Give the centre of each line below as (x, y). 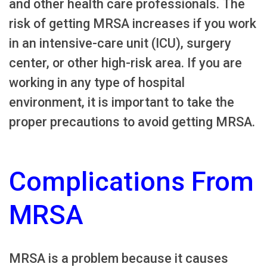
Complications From (131, 182)
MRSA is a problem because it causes (119, 258)
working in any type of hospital (97, 83)
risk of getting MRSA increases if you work (133, 24)
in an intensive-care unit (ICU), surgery (120, 44)
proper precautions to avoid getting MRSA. (132, 122)
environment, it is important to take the (122, 103)
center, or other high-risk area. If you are (125, 63)
